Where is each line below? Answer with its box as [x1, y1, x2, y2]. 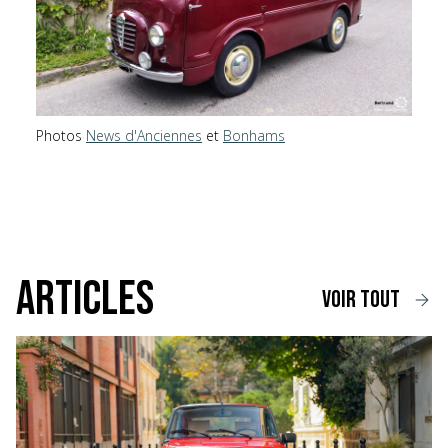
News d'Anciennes [86, 126, 202, 146]
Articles [16, 271, 154, 329]
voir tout [322, 285, 400, 315]
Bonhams [223, 126, 285, 146]
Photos [36, 126, 86, 146]
